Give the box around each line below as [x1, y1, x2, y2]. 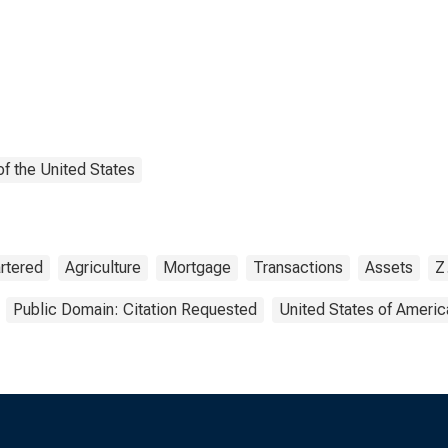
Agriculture [65, 258, 141, 277]
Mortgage [163, 258, 231, 277]
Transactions [253, 258, 343, 277]
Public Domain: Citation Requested [13, 300, 257, 319]
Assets [365, 258, 413, 277]
